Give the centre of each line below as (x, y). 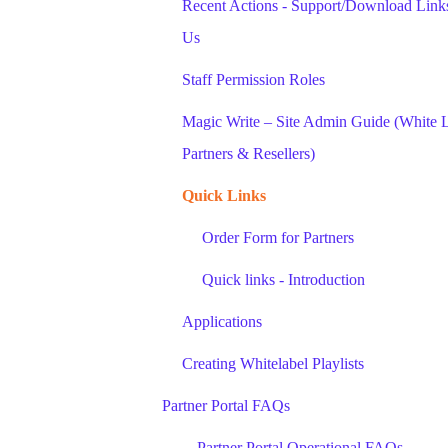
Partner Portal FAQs (226, 405)
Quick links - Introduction (283, 279)
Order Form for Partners (278, 237)
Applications (222, 321)
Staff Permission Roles (253, 79)
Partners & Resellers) (248, 153)
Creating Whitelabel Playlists (273, 363)
